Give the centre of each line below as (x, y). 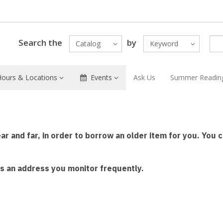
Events (101, 77)
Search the (40, 42)
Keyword (164, 44)
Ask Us (144, 77)
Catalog (88, 44)
